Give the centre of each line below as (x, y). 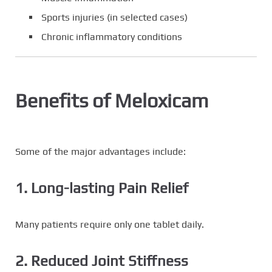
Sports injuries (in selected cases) (114, 18)
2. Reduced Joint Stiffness (102, 261)
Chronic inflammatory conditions (112, 37)
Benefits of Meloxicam (112, 101)
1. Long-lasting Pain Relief (102, 188)
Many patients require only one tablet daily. (110, 225)
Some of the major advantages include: (100, 152)
